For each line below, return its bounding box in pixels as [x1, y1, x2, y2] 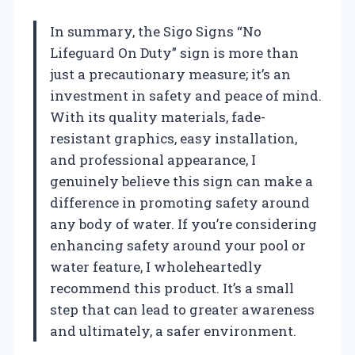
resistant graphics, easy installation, [50, 128, 297, 147]
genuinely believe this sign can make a [50, 171, 313, 190]
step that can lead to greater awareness [50, 300, 315, 319]
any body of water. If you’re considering [50, 214, 317, 233]
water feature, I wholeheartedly [50, 257, 262, 276]
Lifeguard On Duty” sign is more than [50, 43, 299, 62]
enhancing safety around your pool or [50, 235, 306, 254]
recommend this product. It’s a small [50, 278, 294, 297]
